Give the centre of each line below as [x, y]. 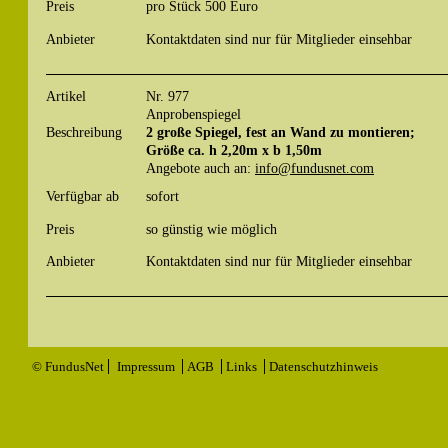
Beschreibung [84, 132]
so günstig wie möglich [211, 228]
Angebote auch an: [200, 168]
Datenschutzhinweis [323, 367]
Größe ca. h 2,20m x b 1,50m [234, 150]
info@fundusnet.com [314, 168]
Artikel [66, 96]
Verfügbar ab [82, 196]
